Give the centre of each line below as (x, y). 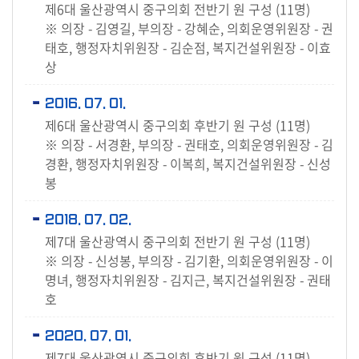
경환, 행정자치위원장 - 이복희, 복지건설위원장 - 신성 (188, 163)
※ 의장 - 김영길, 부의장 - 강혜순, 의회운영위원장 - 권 (189, 28)
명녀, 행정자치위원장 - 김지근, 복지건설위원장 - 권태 (188, 280)
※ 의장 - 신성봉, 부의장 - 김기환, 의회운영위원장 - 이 (189, 260)
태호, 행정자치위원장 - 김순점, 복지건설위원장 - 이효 (188, 47)
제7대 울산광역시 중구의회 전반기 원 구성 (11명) (177, 241)
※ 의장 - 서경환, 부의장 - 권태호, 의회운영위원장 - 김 (189, 144)
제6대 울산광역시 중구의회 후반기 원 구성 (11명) (177, 125)
